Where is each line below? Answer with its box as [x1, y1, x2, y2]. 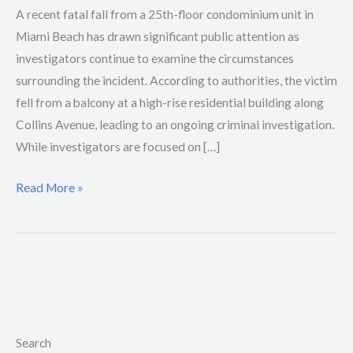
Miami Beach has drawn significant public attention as [16, 29, 299, 44]
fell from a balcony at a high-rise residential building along [16, 95, 324, 110]
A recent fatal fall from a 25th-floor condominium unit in [16, 7, 314, 22]
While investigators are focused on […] [16, 139, 220, 154]
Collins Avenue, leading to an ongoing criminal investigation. [16, 117, 334, 132]
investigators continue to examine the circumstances [16, 51, 294, 66]
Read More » [16, 180, 84, 195]
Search [16, 336, 51, 351]
